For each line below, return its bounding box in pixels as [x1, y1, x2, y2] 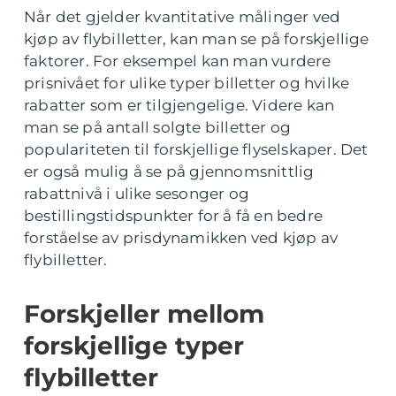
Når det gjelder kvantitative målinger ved [24, 8, 341, 26]
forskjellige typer [24, 331, 244, 361]
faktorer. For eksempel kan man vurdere [24, 52, 331, 70]
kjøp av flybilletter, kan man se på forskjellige [24, 30, 369, 48]
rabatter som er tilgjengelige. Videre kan [24, 96, 335, 114]
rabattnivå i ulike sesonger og [24, 185, 249, 202]
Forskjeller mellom [24, 299, 264, 329]
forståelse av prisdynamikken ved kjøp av [24, 229, 339, 247]
